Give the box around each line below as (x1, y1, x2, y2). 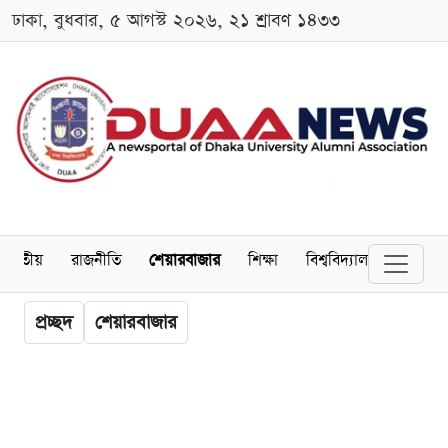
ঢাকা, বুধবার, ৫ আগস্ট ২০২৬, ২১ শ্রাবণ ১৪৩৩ (12, 8, 340, 33)
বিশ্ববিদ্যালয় (306, 250, 377, 273)
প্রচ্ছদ (35, 310, 73, 336)
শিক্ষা (248, 250, 278, 273)
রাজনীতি (71, 250, 121, 273)
